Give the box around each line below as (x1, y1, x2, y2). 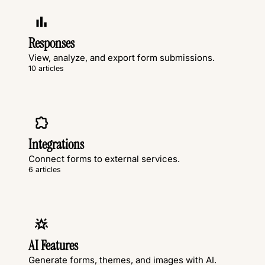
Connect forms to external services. (28, 153, 180, 165)
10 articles (28, 64, 64, 73)
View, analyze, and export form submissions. (28, 52, 215, 64)
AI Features (28, 237, 78, 255)
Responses (28, 35, 75, 53)
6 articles (28, 165, 61, 174)
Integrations (28, 136, 84, 154)
